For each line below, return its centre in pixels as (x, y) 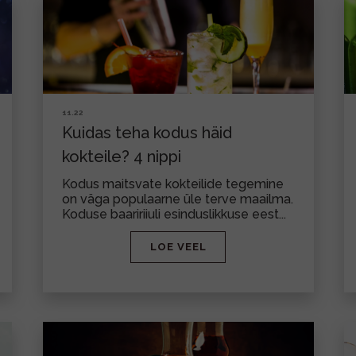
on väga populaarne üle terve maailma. (177, 199)
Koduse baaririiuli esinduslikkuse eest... (174, 214)
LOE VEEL (178, 247)
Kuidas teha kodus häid (147, 133)
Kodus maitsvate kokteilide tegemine (172, 184)
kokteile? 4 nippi (121, 157)
